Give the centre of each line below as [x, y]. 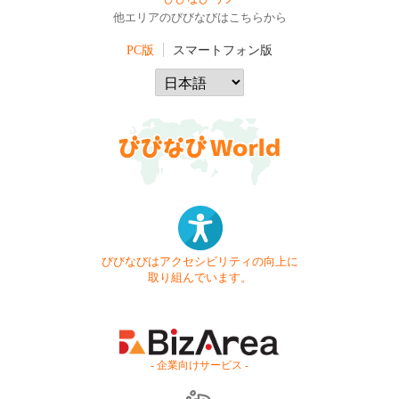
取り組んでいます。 [199, 278]
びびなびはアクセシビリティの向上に [199, 262]
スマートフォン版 [223, 49]
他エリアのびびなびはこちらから [199, 17]
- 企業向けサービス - [199, 365]
